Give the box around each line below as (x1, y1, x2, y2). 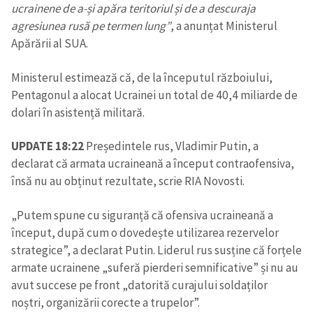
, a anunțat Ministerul (170, 18, 277, 34)
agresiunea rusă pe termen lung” (11, 18, 170, 34)
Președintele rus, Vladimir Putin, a (86, 138, 259, 154)
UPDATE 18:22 (11, 138, 86, 154)
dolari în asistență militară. (11, 104, 145, 120)
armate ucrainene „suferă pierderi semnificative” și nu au (11, 259, 298, 275)
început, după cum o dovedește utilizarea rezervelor (11, 224, 279, 240)
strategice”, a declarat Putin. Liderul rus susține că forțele (11, 242, 302, 258)
